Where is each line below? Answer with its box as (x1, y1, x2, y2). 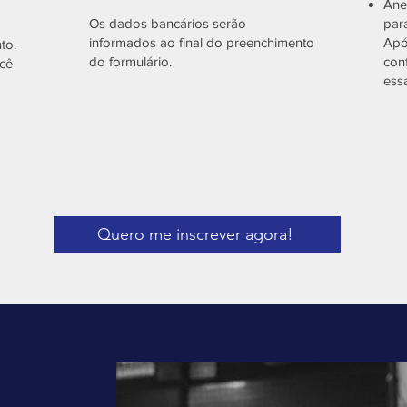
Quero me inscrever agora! (97, 224, 293, 244)
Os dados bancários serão (89, 15, 246, 31)
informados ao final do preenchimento (89, 35, 314, 50)
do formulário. (89, 54, 172, 69)
